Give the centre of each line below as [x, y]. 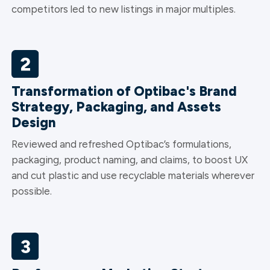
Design [33, 122]
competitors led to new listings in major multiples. [123, 9]
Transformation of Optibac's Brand [124, 91]
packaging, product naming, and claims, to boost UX [129, 160]
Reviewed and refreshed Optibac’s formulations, [121, 144]
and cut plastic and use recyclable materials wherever [133, 176]
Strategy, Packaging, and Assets [116, 107]
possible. [31, 191]
